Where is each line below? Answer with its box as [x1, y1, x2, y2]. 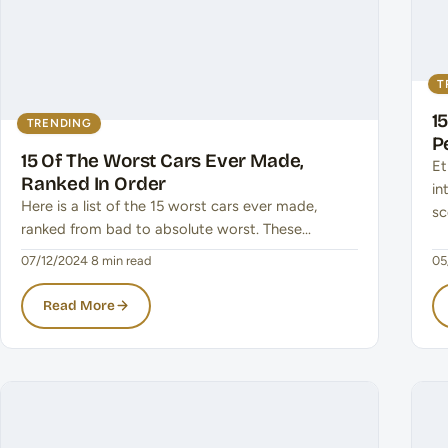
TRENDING [26, 115, 92, 130]
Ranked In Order [21, 171, 167, 195]
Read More [42, 297, 115, 315]
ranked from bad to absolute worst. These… [21, 219, 311, 238]
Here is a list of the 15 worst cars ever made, [21, 196, 317, 215]
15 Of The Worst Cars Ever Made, [21, 148, 304, 172]
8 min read [91, 252, 152, 268]
